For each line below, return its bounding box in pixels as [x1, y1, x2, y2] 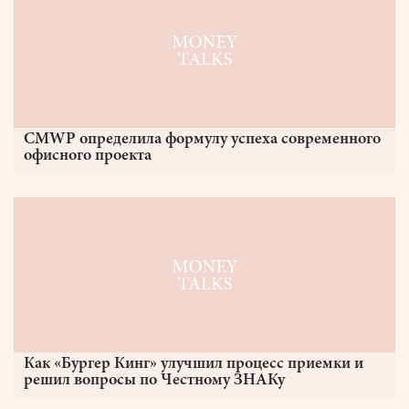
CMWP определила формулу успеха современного [24, 131, 381, 148]
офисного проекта [24, 148, 152, 164]
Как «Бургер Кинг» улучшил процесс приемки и [24, 356, 363, 372]
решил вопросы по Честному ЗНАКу [24, 372, 285, 389]
